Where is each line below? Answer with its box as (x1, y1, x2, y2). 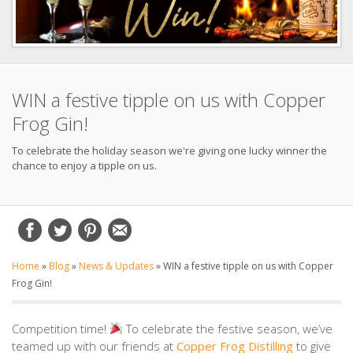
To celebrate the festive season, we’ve (123, 320, 333, 336)
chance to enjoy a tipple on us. (12, 158, 157, 173)
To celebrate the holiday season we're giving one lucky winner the (12, 143, 327, 158)
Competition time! (12, 320, 110, 336)
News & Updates (79, 258, 154, 273)
